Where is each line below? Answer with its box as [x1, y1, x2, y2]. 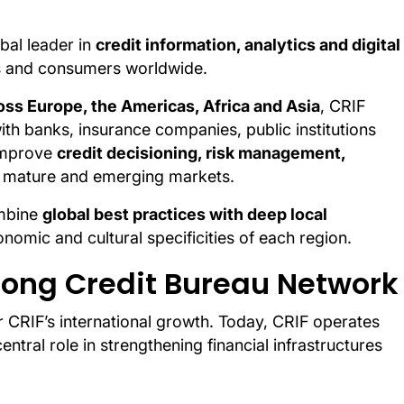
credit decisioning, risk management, [57, 143, 345, 163]
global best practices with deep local [42, 205, 327, 225]
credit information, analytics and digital [96, 35, 400, 55]
